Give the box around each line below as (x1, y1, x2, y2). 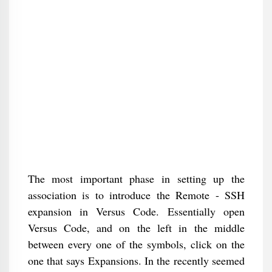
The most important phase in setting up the (27, 171, 245, 186)
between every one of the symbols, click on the (27, 237, 245, 251)
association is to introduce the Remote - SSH (27, 188, 245, 202)
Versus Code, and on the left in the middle (27, 220, 245, 235)
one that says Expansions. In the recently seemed (27, 253, 245, 268)
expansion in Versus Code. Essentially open (27, 204, 245, 219)
